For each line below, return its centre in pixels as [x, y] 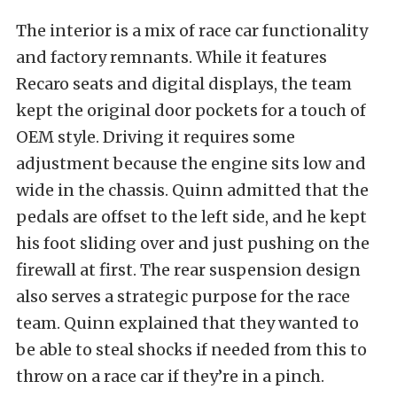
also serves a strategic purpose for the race [183, 297]
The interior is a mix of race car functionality [192, 31]
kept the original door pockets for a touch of [191, 111]
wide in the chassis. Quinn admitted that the [192, 191]
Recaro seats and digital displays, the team [184, 84]
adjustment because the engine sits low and [191, 164]
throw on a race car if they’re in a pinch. [170, 377]
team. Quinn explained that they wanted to [187, 323]
